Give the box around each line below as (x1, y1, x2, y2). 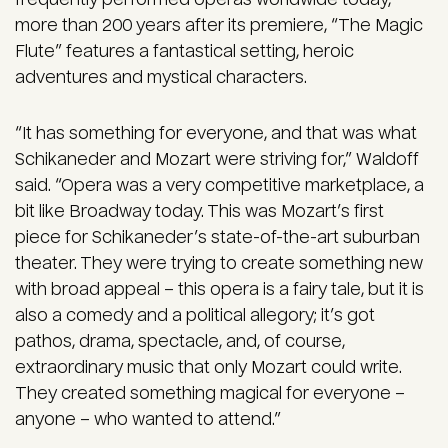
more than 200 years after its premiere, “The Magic (15, 16, 423, 36)
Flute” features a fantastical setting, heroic (15, 42, 354, 62)
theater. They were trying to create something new (15, 254, 423, 274)
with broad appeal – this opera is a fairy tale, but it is (15, 280, 424, 300)
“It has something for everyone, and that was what (15, 124, 417, 144)
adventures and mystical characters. (15, 68, 307, 88)
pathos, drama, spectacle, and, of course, (15, 332, 345, 352)
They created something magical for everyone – (15, 384, 405, 404)
